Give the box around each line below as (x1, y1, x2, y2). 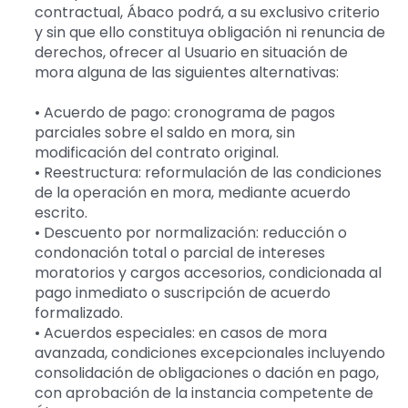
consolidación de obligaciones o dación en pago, (34, 362, 379, 384)
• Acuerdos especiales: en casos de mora (34, 322, 327, 344)
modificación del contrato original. (34, 142, 279, 164)
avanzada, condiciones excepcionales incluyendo (34, 342, 385, 364)
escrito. (34, 202, 87, 224)
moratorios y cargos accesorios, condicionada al (34, 262, 382, 284)
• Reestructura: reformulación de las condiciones (34, 162, 382, 184)
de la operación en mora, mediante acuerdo (34, 182, 351, 204)
